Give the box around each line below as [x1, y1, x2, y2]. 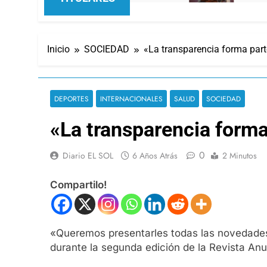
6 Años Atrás [132, 149, 178, 162]
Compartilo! [50, 179, 107, 191]
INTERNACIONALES [100, 93, 163, 104]
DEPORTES [54, 93, 89, 104]
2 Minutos [222, 149, 257, 162]
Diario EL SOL [63, 149, 113, 162]
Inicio [47, 43, 70, 55]
